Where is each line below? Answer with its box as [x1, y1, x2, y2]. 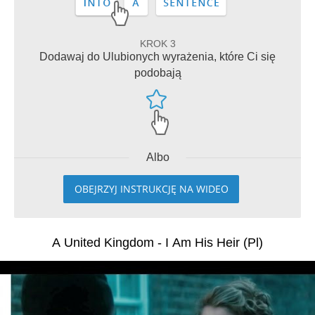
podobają [134, 67, 181, 79]
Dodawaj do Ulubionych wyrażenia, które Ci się [39, 51, 276, 63]
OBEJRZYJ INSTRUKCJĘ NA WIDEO [74, 182, 229, 195]
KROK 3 [139, 38, 176, 49]
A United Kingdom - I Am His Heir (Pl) [52, 236, 263, 250]
